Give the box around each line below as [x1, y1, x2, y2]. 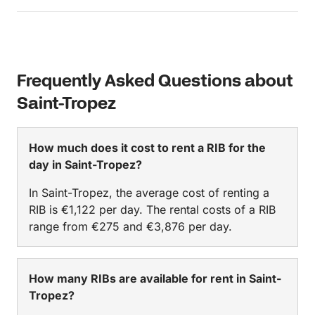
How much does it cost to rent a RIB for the [29, 141, 266, 155]
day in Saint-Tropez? [29, 157, 142, 172]
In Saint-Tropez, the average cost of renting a [29, 186, 269, 200]
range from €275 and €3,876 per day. [29, 219, 232, 234]
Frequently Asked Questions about [17, 71, 293, 94]
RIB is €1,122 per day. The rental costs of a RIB [29, 202, 276, 217]
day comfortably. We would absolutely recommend [17, 4, 111, 19]
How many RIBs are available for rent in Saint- [29, 271, 281, 286]
